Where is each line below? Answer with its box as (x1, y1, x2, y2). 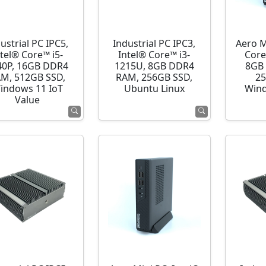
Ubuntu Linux (123, 83, 185, 94)
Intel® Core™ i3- (118, 49, 191, 61)
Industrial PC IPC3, (113, 38, 196, 49)
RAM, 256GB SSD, (116, 72, 193, 83)
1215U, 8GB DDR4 (114, 61, 194, 72)
